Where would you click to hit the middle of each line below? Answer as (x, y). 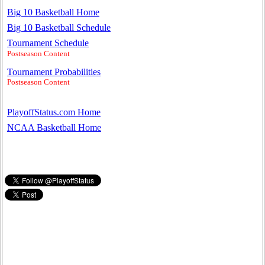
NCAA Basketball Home (54, 127)
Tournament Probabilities (54, 72)
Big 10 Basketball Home (53, 12)
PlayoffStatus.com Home (54, 112)
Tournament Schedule (48, 43)
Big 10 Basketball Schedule (59, 28)
